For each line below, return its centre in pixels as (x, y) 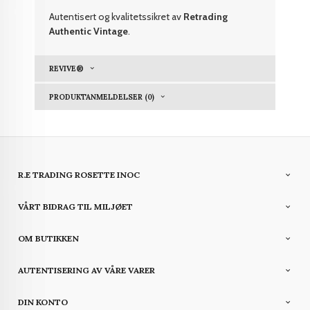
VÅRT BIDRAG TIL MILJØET (76, 206)
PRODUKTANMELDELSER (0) (102, 97)
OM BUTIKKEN (49, 238)
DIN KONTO (43, 302)
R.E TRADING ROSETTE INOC (79, 174)
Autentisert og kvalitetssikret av (117, 17)
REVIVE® (67, 69)
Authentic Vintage (89, 31)
